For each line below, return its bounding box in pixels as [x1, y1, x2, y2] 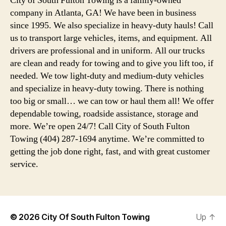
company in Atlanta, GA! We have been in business [10, 7, 196, 19]
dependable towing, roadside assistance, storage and [10, 107, 198, 120]
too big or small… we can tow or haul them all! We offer [10, 95, 214, 107]
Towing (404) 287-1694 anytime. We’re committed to [10, 133, 204, 145]
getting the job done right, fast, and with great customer [10, 145, 210, 157]
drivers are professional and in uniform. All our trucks [10, 44, 205, 56]
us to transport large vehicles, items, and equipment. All [10, 32, 212, 44]
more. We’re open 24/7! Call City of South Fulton [10, 120, 190, 132]
